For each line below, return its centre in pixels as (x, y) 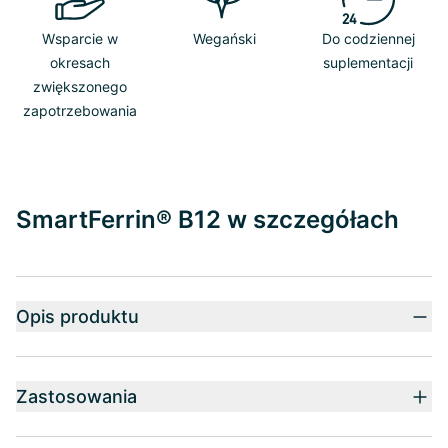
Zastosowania (76, 396)
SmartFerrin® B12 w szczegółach (207, 219)
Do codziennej (368, 38)
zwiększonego (80, 86)
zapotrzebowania (80, 110)
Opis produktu (77, 316)
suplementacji (368, 62)
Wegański (224, 38)
